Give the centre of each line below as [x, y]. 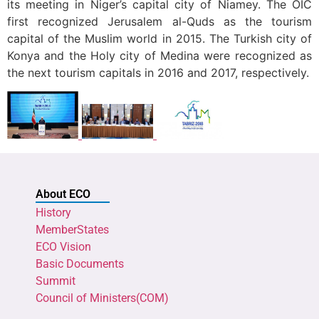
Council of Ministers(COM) [102, 298]
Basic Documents [80, 264]
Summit [56, 281]
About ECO [63, 194]
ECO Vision [63, 247]
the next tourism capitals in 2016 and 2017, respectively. [158, 72]
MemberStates [72, 230]
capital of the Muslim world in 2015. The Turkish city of [159, 38]
